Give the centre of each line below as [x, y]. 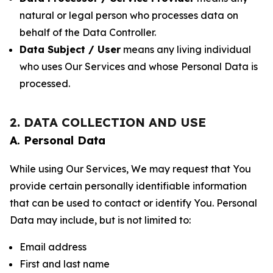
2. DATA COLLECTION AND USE [108, 122]
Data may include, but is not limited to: [100, 220]
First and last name [65, 264]
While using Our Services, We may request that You [130, 169]
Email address [53, 247]
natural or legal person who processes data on [129, 15]
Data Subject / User [70, 49]
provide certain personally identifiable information [128, 186]
